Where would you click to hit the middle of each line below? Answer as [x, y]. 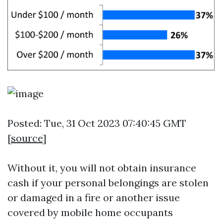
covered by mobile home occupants [90, 213]
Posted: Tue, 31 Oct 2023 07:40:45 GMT [97, 123]
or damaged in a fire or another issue [94, 198]
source [27, 138]
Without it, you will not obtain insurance [102, 168]
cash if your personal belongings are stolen [108, 183]
